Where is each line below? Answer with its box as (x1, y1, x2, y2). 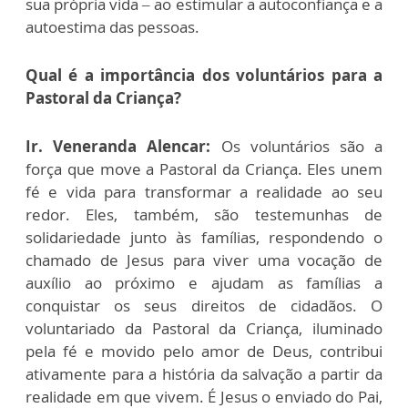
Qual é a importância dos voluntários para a (25, 64, 382, 86)
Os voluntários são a (210, 135, 383, 157)
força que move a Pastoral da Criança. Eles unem (25, 158, 382, 179)
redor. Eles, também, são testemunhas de (25, 203, 382, 225)
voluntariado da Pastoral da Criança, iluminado (25, 317, 382, 339)
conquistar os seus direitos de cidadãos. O (25, 294, 382, 316)
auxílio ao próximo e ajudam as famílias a (25, 271, 382, 293)
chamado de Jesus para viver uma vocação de (25, 249, 382, 270)
